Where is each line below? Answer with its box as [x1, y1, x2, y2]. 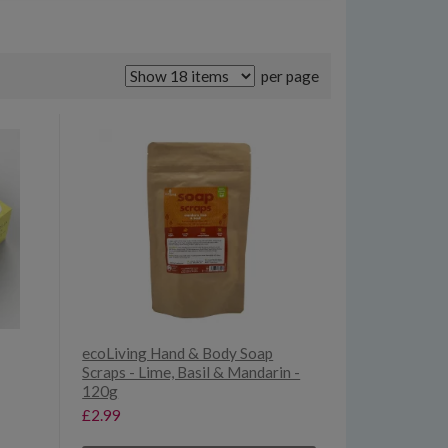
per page [257, 67, 319, 86]
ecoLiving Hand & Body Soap [82, 344, 274, 363]
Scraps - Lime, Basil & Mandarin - [82, 363, 301, 382]
